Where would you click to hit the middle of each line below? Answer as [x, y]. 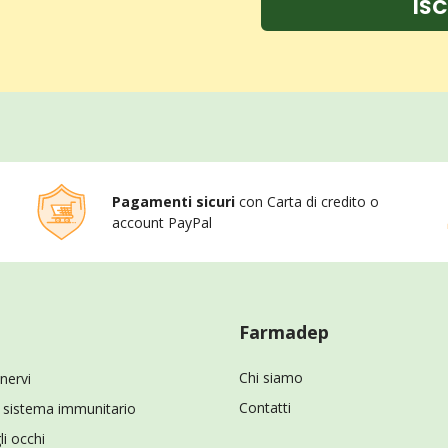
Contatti [265, 407]
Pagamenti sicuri [173, 201]
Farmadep [284, 332]
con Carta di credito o [306, 201]
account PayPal [161, 222]
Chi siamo [271, 377]
